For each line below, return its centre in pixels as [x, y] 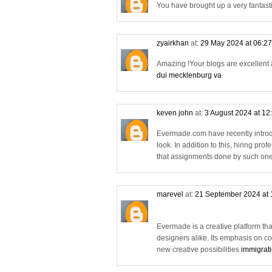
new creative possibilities [199, 249]
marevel [170, 194]
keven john [175, 113]
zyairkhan [173, 43]
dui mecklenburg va [189, 75]
